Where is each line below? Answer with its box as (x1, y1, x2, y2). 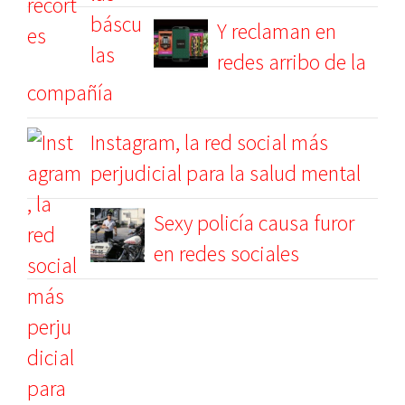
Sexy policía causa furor (154, 209, 354, 237)
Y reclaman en (217, 17, 336, 45)
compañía (27, 79, 113, 107)
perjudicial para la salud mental (90, 159, 361, 187)
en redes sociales (154, 240, 299, 268)
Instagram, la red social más (90, 128, 328, 156)
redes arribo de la (217, 48, 366, 76)
